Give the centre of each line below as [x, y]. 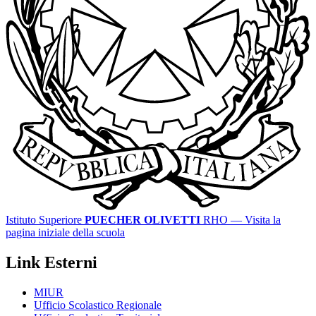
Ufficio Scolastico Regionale [98, 305]
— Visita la [256, 220]
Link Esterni [51, 263]
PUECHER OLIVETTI [142, 220]
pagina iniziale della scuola [65, 233]
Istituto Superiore [44, 220]
